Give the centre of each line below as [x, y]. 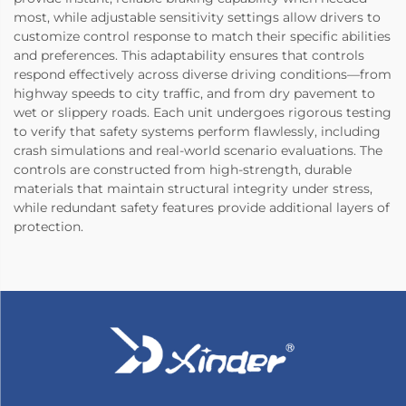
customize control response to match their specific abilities [202, 37]
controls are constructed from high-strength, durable [183, 170]
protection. [48, 227]
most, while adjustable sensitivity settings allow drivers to [197, 18]
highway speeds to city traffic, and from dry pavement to [194, 94]
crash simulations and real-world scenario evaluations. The [198, 151]
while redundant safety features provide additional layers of [202, 208]
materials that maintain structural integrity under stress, [193, 189]
